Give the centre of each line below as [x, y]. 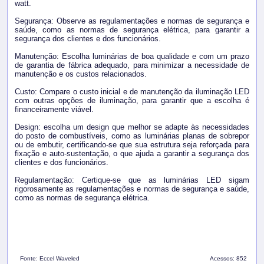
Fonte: [29, 259]
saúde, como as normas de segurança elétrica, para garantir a [132, 30]
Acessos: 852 [228, 259]
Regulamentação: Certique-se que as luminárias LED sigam [132, 180]
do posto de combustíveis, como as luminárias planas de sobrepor [132, 136]
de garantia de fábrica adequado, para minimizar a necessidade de [132, 65]
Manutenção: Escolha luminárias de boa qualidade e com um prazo [132, 57]
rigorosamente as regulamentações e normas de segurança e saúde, [132, 189]
